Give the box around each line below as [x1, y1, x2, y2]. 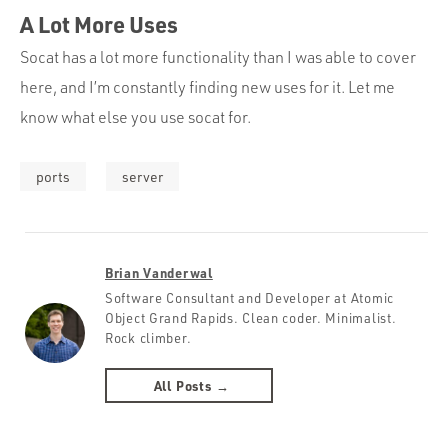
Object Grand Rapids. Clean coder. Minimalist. [105, 310, 397, 327]
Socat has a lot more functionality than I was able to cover [20, 47, 416, 68]
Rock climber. [105, 330, 192, 347]
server [122, 168, 163, 186]
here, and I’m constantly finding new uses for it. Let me [20, 77, 395, 98]
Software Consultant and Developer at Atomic [105, 290, 394, 307]
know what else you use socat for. [20, 107, 251, 128]
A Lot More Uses [20, 10, 178, 39]
